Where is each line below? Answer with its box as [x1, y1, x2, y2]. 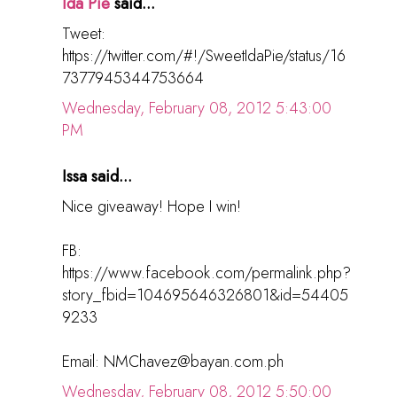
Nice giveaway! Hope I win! [62, 195, 241, 219]
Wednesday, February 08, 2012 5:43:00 [62, 97, 331, 121]
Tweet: [62, 22, 105, 46]
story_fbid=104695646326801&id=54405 [62, 284, 348, 307]
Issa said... [62, 165, 132, 189]
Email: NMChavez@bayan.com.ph [62, 350, 284, 374]
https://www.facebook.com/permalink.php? [62, 261, 351, 285]
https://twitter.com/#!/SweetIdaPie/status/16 [62, 44, 346, 68]
